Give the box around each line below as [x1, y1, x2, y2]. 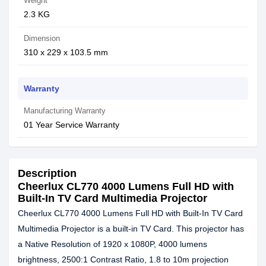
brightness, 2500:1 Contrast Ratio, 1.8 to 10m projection [18, 255, 229, 264]
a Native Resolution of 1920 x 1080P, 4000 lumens [18, 239, 207, 249]
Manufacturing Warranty [24, 106, 106, 115]
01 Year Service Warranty [24, 120, 119, 129]
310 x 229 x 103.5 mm [24, 47, 108, 57]
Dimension [24, 34, 60, 43]
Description [18, 167, 77, 179]
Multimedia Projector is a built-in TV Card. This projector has [18, 224, 244, 233]
